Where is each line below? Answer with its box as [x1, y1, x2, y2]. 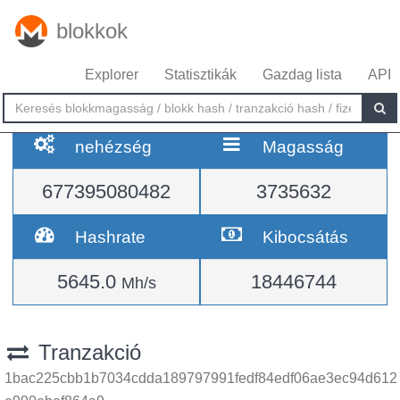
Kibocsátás [262, 227, 349, 246]
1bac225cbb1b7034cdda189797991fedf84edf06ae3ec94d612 [4, 371, 397, 386]
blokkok [56, 19, 128, 43]
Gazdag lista [262, 67, 342, 82]
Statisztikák [164, 67, 237, 82]
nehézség [75, 137, 153, 156]
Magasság [262, 137, 345, 156]
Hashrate [75, 227, 146, 246]
